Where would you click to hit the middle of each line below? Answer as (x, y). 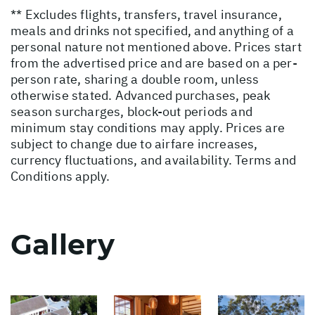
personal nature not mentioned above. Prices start (156, 47)
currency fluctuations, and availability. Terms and (154, 160)
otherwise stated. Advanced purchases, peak (141, 96)
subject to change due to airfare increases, (134, 144)
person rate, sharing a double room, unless (135, 79)
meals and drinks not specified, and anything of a (152, 31)
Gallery (63, 245)
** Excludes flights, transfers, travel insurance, (146, 15)
